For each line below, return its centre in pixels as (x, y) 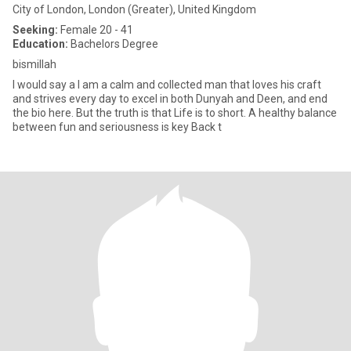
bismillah (34, 64)
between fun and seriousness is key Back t (206, 127)
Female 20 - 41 (96, 30)
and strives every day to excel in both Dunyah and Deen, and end (170, 99)
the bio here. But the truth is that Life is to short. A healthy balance (44, 113)
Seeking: (35, 30)
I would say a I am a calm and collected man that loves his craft (167, 85)
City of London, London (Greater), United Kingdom (134, 9)
